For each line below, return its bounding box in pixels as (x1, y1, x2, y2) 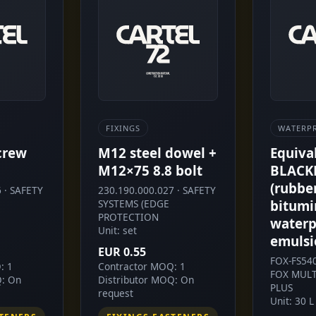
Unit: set (97, 223, 137, 237)
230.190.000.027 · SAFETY (97, 183, 216, 197)
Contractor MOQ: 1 (97, 259, 186, 273)
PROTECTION (97, 209, 159, 224)
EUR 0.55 (97, 243, 146, 260)
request (97, 286, 133, 300)
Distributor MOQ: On (97, 272, 194, 286)
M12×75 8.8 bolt (97, 161, 202, 179)
